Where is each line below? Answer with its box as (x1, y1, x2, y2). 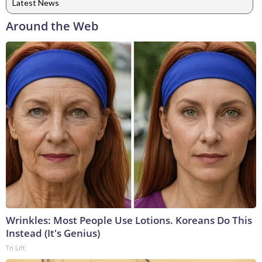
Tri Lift (6, 243, 25, 253)
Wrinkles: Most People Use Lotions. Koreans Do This (6, 213, 252, 227)
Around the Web (6, 18, 98, 35)
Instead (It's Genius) (6, 226, 100, 240)
